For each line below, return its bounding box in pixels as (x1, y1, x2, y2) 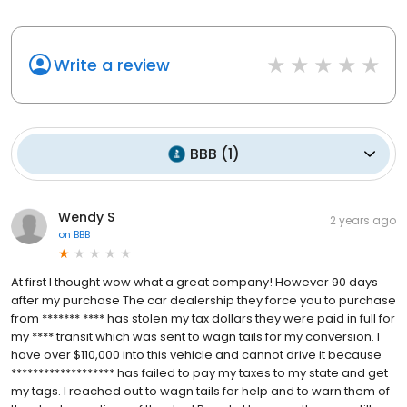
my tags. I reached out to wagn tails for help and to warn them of (11, 382, 390, 400)
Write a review (54, 53, 170, 76)
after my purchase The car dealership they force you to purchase (11, 291, 396, 309)
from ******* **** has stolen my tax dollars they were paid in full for (11, 309, 395, 327)
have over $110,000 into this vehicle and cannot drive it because (11, 345, 382, 363)
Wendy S (58, 207, 114, 226)
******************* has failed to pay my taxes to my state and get (11, 363, 388, 382)
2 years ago (330, 212, 396, 228)
